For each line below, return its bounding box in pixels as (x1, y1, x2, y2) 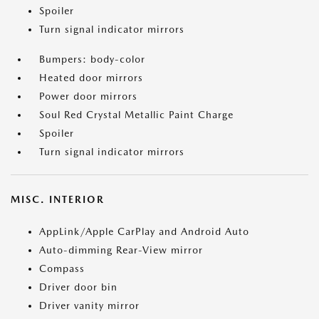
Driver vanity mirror (39, 300, 140, 311)
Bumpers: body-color (39, 53, 145, 65)
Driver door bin (39, 281, 117, 293)
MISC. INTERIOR (11, 194, 105, 205)
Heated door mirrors (39, 72, 143, 83)
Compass (39, 263, 85, 274)
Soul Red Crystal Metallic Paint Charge (39, 109, 234, 120)
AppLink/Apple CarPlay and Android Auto (39, 226, 249, 237)
